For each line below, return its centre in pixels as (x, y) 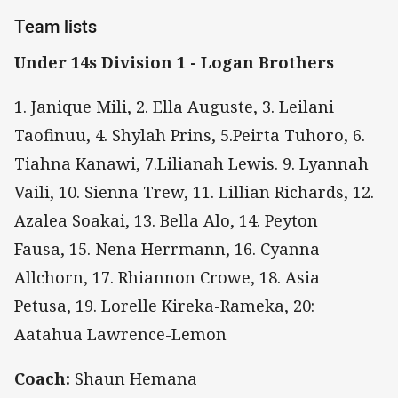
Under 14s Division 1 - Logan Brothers (174, 63)
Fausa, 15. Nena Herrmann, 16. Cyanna (167, 249)
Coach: (42, 379)
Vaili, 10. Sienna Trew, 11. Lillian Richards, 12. (194, 192)
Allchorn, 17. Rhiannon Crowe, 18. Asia (167, 278)
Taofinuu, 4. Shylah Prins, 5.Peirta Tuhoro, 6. (190, 135)
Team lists (56, 26)
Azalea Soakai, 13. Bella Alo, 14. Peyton (166, 221)
